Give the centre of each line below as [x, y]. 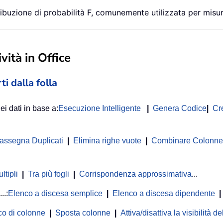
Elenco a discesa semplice [55, 194]
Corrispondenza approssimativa [135, 174]
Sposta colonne [83, 213]
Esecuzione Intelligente [100, 109]
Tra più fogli [49, 174]
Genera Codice [180, 109]
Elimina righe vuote [107, 141]
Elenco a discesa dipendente [164, 194]
